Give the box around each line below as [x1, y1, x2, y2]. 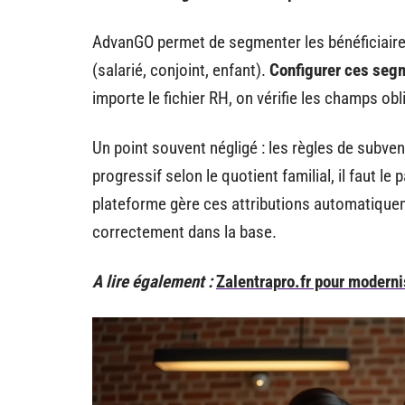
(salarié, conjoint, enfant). [92, 60, 269, 80]
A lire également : [92, 271, 212, 292]
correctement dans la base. [92, 221, 277, 242]
